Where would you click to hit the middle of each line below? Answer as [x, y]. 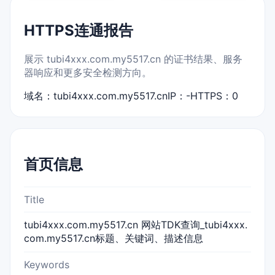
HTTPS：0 [214, 95]
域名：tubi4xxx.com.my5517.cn [96, 95]
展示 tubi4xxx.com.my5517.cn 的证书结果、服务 [133, 59]
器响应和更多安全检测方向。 [88, 72]
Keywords [47, 264]
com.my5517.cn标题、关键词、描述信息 [114, 238]
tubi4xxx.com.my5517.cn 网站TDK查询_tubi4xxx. [136, 224]
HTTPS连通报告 [79, 30]
